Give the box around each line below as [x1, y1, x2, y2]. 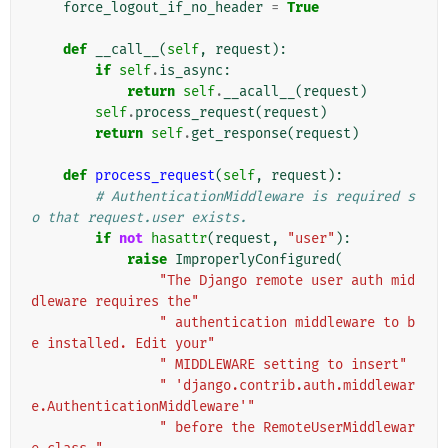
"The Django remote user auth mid [159, 272, 415, 290]
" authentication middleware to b [159, 314, 415, 332]
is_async [159, 62, 223, 80]
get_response [191, 125, 287, 143]
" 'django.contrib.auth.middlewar [159, 377, 415, 395]
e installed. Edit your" [31, 335, 215, 353]
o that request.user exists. [31, 209, 247, 227]
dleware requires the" [31, 293, 199, 311]
